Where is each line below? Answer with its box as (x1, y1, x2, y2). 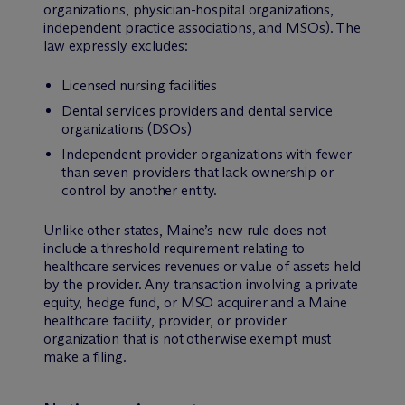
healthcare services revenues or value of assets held (43, 257, 361, 275)
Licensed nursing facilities (61, 76, 218, 94)
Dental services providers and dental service (61, 101, 333, 119)
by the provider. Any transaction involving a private (43, 275, 358, 293)
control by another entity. (61, 181, 218, 199)
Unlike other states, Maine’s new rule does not (43, 221, 327, 239)
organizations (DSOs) (61, 119, 192, 137)
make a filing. (43, 347, 127, 365)
